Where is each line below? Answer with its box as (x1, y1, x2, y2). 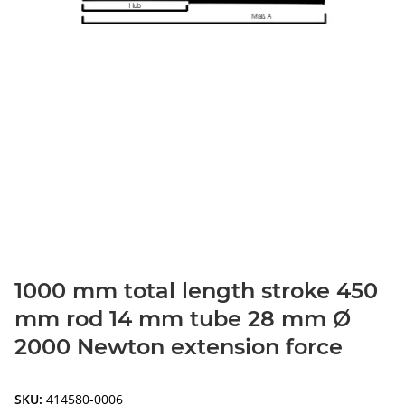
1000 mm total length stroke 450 (14, 278, 378, 305)
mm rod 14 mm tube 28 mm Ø (14, 306, 351, 333)
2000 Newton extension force (14, 334, 343, 361)
